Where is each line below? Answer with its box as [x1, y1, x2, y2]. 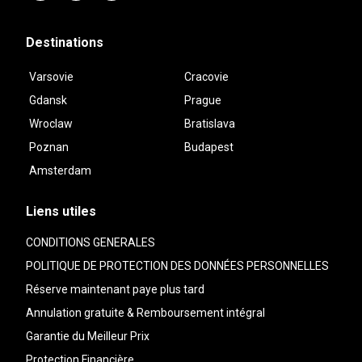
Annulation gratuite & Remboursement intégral [26, 305, 265, 319]
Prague [184, 93, 221, 107]
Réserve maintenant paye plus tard [26, 282, 204, 296]
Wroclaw [29, 116, 73, 130]
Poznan [29, 140, 69, 154]
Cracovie [184, 69, 229, 83]
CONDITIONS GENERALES [26, 235, 155, 249]
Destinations [26, 34, 103, 50]
